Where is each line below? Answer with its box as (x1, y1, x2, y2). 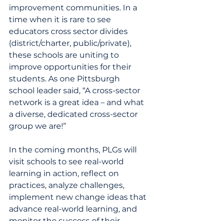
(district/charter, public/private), (9, 38, 133, 48)
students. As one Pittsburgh (9, 74, 122, 83)
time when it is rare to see (9, 15, 113, 24)
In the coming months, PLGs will (9, 145, 139, 154)
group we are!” (9, 121, 66, 131)
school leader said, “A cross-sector (9, 86, 142, 95)
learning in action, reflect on (9, 169, 121, 178)
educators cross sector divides (9, 27, 130, 36)
